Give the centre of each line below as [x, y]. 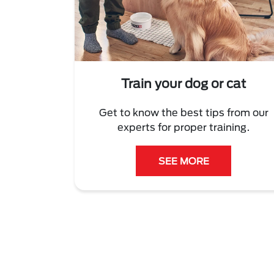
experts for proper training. [183, 127]
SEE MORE [183, 161]
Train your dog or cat [183, 83]
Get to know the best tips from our [183, 113]
